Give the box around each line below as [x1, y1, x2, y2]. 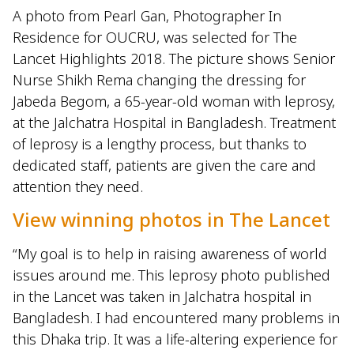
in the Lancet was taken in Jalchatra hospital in [13, 287, 311, 307]
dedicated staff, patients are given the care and [13, 156, 316, 175]
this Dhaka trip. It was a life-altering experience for [13, 330, 337, 349]
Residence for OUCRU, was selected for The [13, 28, 297, 47]
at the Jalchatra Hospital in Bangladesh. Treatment [13, 113, 336, 132]
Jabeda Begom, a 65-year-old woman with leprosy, [13, 92, 335, 111]
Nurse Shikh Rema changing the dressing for [13, 70, 306, 89]
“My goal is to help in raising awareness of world [13, 244, 327, 264]
